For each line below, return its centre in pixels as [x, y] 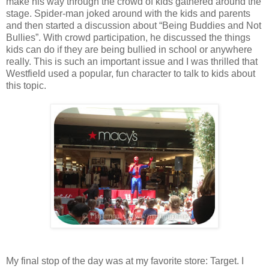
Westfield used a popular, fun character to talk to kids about [131, 73]
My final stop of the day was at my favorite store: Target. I [125, 261]
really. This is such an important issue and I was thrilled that [132, 61]
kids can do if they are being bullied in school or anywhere [129, 49]
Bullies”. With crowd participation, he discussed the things [128, 37]
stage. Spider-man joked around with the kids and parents [128, 13]
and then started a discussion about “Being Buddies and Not [134, 25]
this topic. [26, 85]
